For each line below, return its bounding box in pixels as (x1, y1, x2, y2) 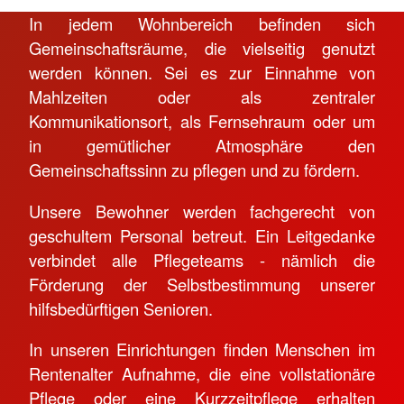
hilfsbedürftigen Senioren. (29, 296, 213, 320)
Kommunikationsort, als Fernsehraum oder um (29, 109, 375, 133)
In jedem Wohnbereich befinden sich (29, 12, 375, 36)
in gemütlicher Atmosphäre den (29, 133, 375, 158)
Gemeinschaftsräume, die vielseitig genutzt (29, 36, 375, 60)
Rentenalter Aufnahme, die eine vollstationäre (29, 362, 375, 386)
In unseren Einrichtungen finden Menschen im (29, 337, 375, 362)
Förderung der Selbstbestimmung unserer (29, 271, 375, 296)
